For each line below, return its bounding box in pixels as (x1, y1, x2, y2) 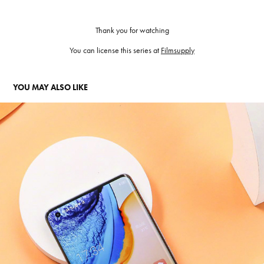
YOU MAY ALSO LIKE (13, 82, 88, 93)
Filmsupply (161, 45, 194, 56)
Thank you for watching (95, 25, 169, 36)
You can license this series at (70, 45, 161, 56)
